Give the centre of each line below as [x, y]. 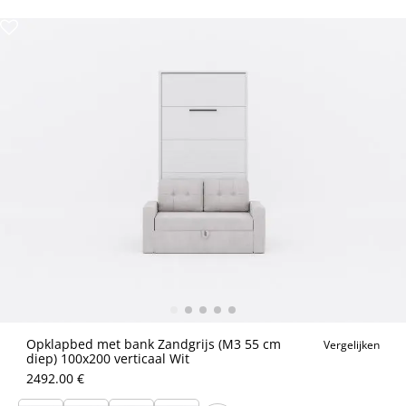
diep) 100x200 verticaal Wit [108, 358]
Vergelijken [352, 345]
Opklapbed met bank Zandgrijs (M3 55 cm [154, 344]
